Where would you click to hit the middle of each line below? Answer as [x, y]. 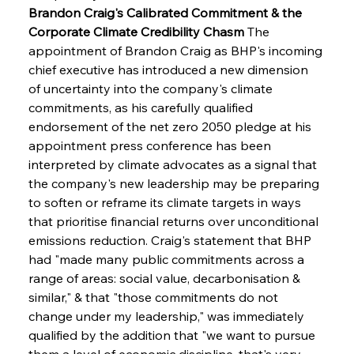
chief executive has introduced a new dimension [169, 69]
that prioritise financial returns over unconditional [175, 221]
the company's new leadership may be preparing [175, 183]
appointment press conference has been [151, 145]
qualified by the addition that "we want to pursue [173, 335]
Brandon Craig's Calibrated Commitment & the [166, 12]
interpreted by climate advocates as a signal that [174, 164]
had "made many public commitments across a [168, 259]
